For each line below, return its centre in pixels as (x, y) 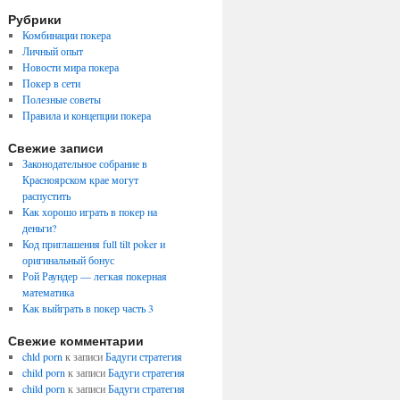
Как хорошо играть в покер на (89, 212)
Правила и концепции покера (86, 115)
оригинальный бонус (68, 260)
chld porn (42, 356)
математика (48, 292)
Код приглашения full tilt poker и (93, 244)
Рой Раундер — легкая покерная (94, 276)
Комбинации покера (66, 35)
